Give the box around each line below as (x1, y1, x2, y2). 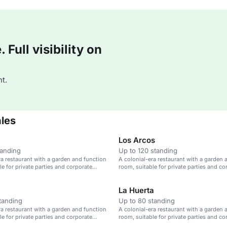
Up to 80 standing (119, 197, 175, 205)
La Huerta (119, 185, 154, 195)
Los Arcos (119, 135, 155, 145)
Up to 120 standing (119, 146, 177, 155)
